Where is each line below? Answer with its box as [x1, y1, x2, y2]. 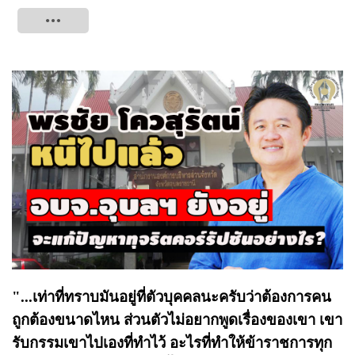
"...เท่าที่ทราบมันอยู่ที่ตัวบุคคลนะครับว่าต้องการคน [12, 288, 331, 305]
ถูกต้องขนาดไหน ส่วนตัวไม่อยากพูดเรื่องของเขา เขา [12, 311, 342, 328]
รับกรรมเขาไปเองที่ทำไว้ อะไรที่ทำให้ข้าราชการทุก [12, 334, 332, 351]
